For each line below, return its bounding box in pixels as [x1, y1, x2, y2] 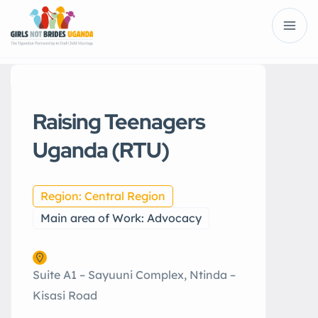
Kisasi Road [33, 288, 97, 302]
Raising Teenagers [33, 107, 205, 136]
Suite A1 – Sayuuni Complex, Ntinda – [33, 268, 236, 282]
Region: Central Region [40, 189, 165, 203]
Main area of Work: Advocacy [40, 211, 202, 225]
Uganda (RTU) [33, 136, 169, 164]
